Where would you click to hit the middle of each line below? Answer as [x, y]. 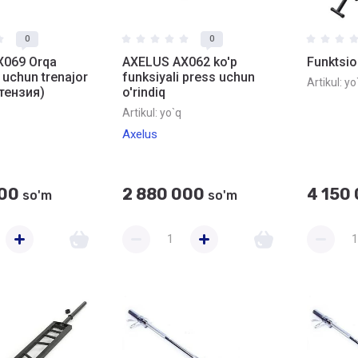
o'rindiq [144, 92]
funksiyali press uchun [189, 77]
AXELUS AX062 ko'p [180, 62]
